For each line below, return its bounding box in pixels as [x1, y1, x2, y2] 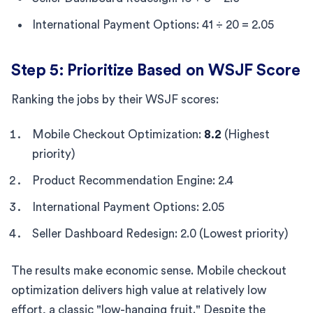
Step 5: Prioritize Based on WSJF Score [11, 61, 300, 78]
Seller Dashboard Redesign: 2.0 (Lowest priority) [32, 227, 289, 240]
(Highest [221, 128, 270, 140]
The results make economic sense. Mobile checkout [11, 264, 286, 277]
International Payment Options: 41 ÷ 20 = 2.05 [32, 18, 274, 31]
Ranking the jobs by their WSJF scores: [11, 93, 219, 105]
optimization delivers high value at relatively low [11, 284, 266, 296]
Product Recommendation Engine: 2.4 [32, 174, 233, 187]
